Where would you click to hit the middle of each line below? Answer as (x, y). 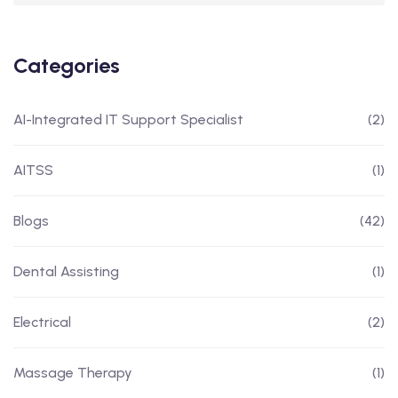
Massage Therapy (73, 373)
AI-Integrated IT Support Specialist (128, 119)
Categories (67, 65)
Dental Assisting (66, 271)
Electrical (42, 322)
